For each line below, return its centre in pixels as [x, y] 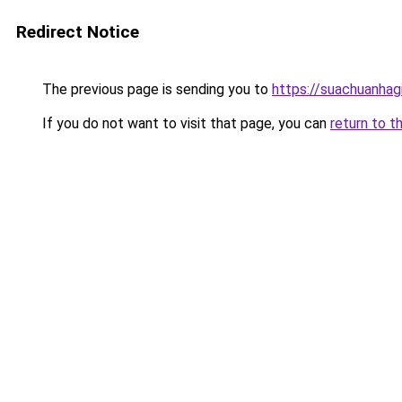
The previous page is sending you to [155, 89]
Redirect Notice [78, 32]
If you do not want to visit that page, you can [184, 123]
